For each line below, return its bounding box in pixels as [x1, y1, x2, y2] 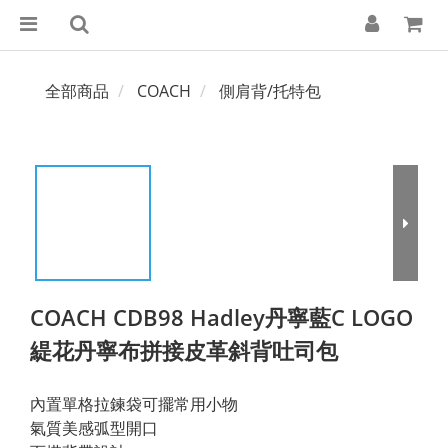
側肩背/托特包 [219, 80, 321, 102]
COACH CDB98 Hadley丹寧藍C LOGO [30, 302, 413, 332]
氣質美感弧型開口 [30, 417, 158, 439]
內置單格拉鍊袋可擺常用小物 [30, 393, 238, 415]
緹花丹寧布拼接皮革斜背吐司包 [30, 335, 338, 365]
